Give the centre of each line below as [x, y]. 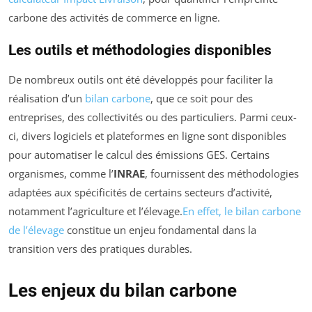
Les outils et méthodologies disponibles [140, 50]
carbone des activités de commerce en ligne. [114, 18]
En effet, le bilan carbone [242, 211]
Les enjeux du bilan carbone [123, 291]
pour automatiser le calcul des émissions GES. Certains [139, 155]
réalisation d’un [47, 99]
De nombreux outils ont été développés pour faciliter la [141, 80]
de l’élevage [36, 230]
